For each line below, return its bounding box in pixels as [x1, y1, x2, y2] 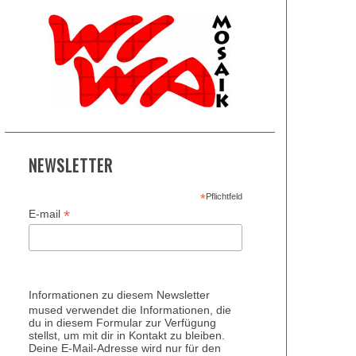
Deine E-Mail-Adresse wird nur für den [29, 341, 221, 354]
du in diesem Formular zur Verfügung [29, 315, 216, 329]
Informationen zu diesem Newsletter [29, 288, 210, 301]
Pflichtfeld [205, 192, 242, 202]
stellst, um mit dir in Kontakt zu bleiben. [29, 328, 225, 342]
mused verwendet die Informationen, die [29, 303, 231, 316]
